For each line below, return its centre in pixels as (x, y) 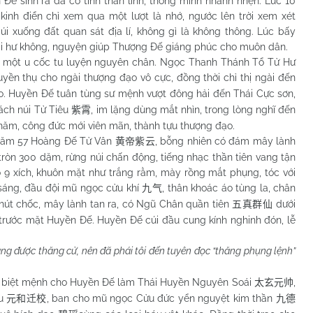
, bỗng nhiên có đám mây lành (225, 141)
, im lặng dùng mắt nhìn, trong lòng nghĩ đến (194, 110)
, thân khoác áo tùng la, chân (229, 188)
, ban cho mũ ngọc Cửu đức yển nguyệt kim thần (161, 298)
